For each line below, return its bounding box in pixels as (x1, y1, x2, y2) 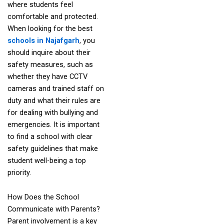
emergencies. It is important (7, 119, 99, 129)
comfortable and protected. (7, 11, 98, 21)
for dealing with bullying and (7, 107, 98, 117)
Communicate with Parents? (7, 204, 100, 214)
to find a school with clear (7, 131, 92, 141)
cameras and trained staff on (7, 83, 104, 93)
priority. (7, 167, 33, 177)
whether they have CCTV (7, 71, 87, 81)
